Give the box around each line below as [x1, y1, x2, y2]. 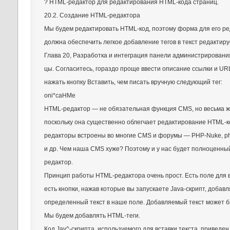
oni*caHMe [44, 92, 75, 99]
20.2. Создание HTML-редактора [44, 12, 140, 19]
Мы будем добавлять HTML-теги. [44, 212, 140, 219]
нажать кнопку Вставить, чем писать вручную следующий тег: [44, 79, 222, 86]
